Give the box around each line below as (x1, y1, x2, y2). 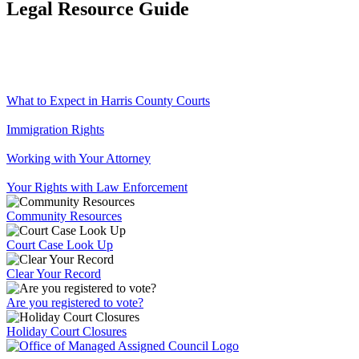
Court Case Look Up (6, 237, 113, 252)
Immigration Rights (6, 122, 104, 136)
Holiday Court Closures (6, 324, 127, 338)
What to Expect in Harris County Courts (6, 93, 210, 107)
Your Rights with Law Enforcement (6, 179, 188, 194)
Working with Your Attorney (6, 151, 151, 165)
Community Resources (6, 208, 122, 223)
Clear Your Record (6, 266, 101, 280)
